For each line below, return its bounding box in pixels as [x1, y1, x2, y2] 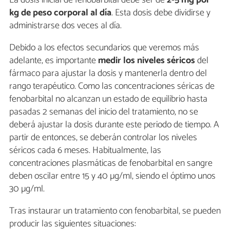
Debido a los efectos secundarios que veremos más [9, 40, 199, 56]
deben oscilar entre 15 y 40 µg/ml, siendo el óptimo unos [9, 168, 216, 184]
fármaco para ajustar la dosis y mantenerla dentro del [9, 66, 207, 82]
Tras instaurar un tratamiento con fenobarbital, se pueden [9, 203, 221, 219]
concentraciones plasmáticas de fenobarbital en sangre [9, 156, 213, 171]
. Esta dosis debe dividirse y [111, 5, 210, 21]
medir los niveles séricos [98, 53, 195, 69]
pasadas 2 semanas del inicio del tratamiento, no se [9, 104, 198, 120]
